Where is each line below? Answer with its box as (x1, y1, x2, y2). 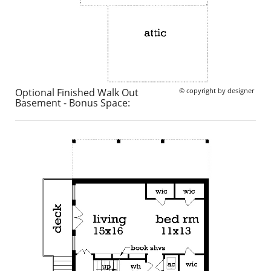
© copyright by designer (179, 87, 256, 96)
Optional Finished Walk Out (15, 86, 139, 100)
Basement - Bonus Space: (15, 96, 130, 110)
